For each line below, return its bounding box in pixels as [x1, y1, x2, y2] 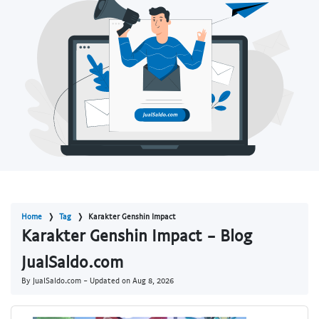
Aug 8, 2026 [132, 276, 174, 286]
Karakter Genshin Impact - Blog [21, 225, 252, 246]
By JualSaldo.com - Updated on [21, 276, 132, 286]
